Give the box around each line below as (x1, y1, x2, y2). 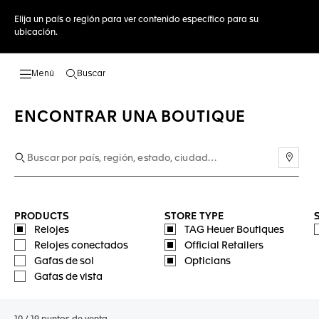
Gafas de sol (34, 256, 94, 266)
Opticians (184, 256, 231, 266)
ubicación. (14, 28, 58, 37)
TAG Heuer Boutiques (184, 225, 284, 235)
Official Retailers (184, 241, 263, 251)
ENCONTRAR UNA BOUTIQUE (14, 110, 246, 125)
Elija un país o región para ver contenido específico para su (14, 16, 258, 24)
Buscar (77, 70, 105, 78)
